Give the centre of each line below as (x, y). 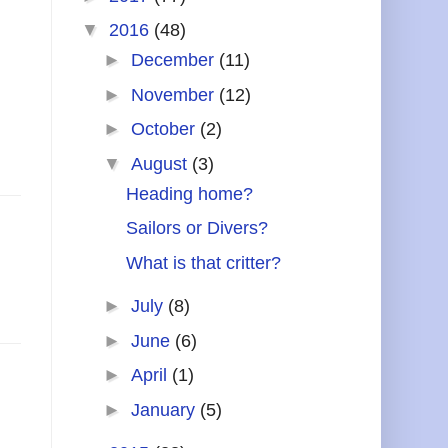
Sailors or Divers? (196, 228)
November (174, 94)
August (161, 163)
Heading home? (189, 193)
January (165, 409)
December (174, 60)
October (165, 129)
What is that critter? (203, 262)
